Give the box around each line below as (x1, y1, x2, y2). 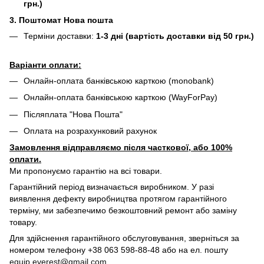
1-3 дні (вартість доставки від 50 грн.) (96, 31, 254, 41)
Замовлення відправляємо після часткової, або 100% (9, 143, 232, 153)
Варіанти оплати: (9, 60, 81, 70)
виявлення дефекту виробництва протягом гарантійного (9, 194, 227, 204)
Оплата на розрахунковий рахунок (24, 126, 157, 136)
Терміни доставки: (24, 31, 96, 41)
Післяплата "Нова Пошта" (24, 109, 123, 119)
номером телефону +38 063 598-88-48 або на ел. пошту (9, 245, 228, 255)
